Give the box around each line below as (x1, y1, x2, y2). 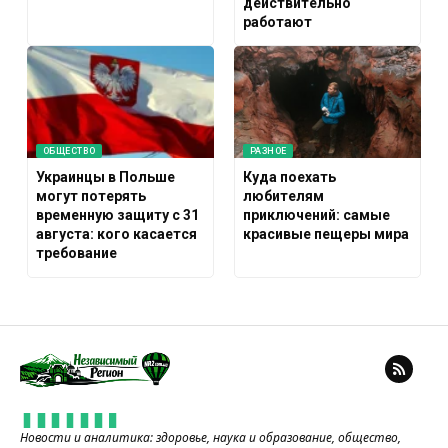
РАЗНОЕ (249, 145, 287, 156)
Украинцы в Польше (36, 169, 176, 186)
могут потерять (36, 188, 147, 205)
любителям (243, 188, 325, 205)
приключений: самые (243, 207, 391, 224)
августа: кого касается (36, 226, 198, 243)
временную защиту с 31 (36, 207, 200, 224)
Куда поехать (243, 169, 337, 186)
